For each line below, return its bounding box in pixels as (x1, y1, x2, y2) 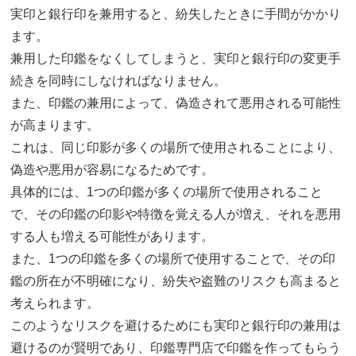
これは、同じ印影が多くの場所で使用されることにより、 (10, 141, 342, 155)
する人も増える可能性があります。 (10, 230, 215, 244)
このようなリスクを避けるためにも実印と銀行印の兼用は (10, 319, 342, 333)
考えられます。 (10, 296, 100, 311)
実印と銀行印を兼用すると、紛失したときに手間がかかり (10, 7, 342, 21)
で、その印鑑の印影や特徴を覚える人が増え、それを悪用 (10, 207, 342, 222)
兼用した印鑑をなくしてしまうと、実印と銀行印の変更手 (10, 52, 342, 66)
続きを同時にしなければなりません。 (10, 74, 227, 88)
